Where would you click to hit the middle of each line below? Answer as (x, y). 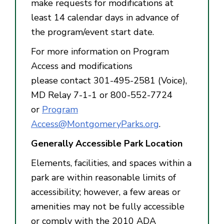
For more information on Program (100, 51)
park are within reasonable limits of (103, 177)
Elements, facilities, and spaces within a (111, 163)
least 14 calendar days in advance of (105, 17)
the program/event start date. (92, 32)
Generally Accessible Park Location (107, 143)
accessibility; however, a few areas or (106, 192)
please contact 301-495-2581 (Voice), (109, 80)
